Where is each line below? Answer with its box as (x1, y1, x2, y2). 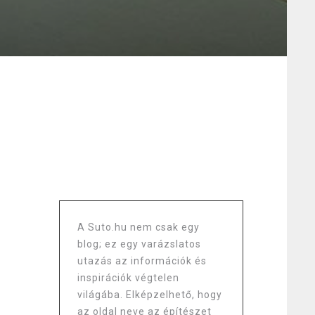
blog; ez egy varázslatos (77, 238, 201, 250)
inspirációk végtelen (77, 272, 179, 283)
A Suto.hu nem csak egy (77, 221, 200, 233)
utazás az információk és (77, 255, 207, 266)
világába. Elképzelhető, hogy (77, 289, 222, 300)
